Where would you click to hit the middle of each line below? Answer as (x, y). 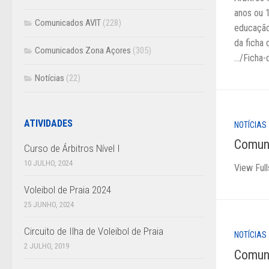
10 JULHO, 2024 (48, 163)
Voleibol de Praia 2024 (68, 189)
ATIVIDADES (48, 123)
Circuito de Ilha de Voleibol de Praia (94, 231)
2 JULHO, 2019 (47, 246)
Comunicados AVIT (68, 23)
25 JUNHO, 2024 (49, 204)
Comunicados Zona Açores (83, 50)
